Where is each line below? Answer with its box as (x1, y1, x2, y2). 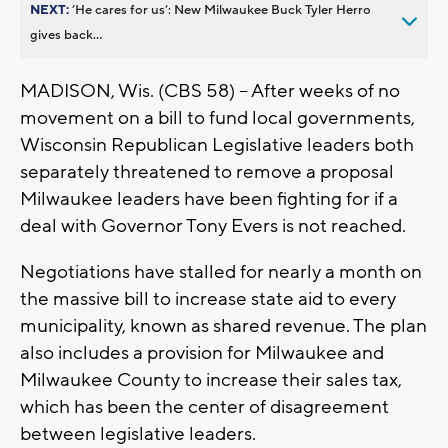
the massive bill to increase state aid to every (20, 286, 396, 311)
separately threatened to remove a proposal (20, 159, 394, 184)
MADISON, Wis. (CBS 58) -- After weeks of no (20, 78, 400, 103)
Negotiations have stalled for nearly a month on (20, 259, 422, 284)
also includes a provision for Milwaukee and (20, 340, 384, 365)
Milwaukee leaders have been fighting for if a (20, 186, 398, 211)
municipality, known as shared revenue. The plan (20, 313, 427, 338)
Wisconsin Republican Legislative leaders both (20, 132, 414, 157)
